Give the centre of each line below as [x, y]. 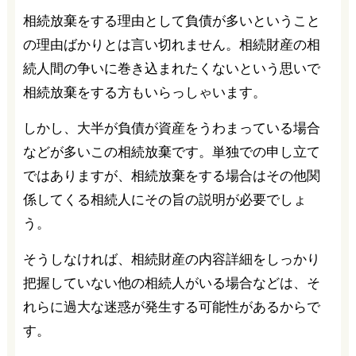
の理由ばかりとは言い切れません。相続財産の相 [171, 45]
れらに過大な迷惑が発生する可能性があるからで [171, 308]
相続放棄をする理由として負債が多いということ [171, 21]
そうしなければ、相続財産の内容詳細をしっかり [171, 260]
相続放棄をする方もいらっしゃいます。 [144, 93]
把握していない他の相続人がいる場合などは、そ [171, 284]
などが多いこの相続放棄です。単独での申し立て [171, 153]
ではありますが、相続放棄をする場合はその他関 [171, 176]
